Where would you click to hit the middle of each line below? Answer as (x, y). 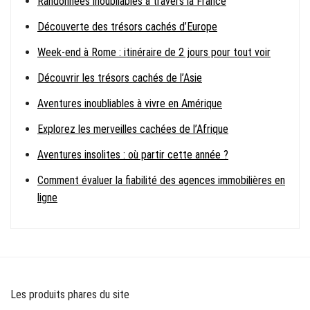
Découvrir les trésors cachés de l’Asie (120, 78)
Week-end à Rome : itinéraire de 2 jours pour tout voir (154, 53)
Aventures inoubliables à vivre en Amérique (130, 104)
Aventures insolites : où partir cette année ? (133, 155)
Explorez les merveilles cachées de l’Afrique (133, 129)
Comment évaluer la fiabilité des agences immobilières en (161, 181)
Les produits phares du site (70, 295)
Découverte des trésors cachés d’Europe (127, 27)
